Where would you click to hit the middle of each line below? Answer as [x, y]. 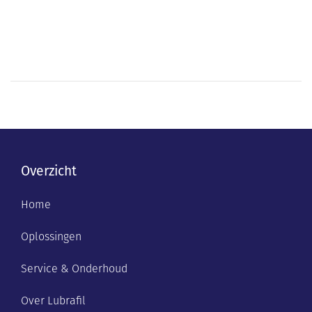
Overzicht [49, 171]
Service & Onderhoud [74, 268]
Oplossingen [51, 236]
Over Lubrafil [53, 301]
